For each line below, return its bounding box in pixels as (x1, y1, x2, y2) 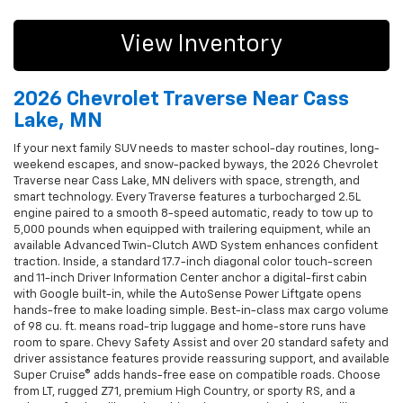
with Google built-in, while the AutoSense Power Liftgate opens (13, 288, 362, 300)
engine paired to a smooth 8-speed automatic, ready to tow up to (13, 207, 373, 219)
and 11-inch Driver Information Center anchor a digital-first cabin (13, 272, 367, 284)
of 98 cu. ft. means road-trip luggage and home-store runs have (13, 320, 366, 333)
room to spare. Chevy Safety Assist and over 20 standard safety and (13, 336, 389, 349)
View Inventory (121, 32, 282, 57)
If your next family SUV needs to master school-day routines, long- (13, 142, 380, 155)
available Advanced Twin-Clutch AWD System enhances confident (13, 239, 378, 252)
